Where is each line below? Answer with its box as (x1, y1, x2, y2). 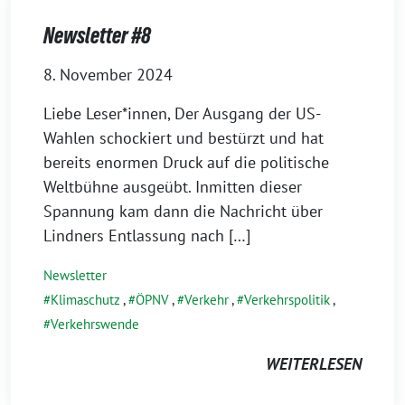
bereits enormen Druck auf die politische (43, 152, 329, 173)
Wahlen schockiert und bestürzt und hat (43, 127, 324, 148)
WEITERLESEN (266, 353, 362, 374)
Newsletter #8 (43, 24, 151, 48)
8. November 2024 (43, 64, 173, 85)
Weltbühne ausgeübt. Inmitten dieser (43, 176, 302, 197)
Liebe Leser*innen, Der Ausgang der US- (43, 103, 321, 124)
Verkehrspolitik (244, 291, 330, 308)
